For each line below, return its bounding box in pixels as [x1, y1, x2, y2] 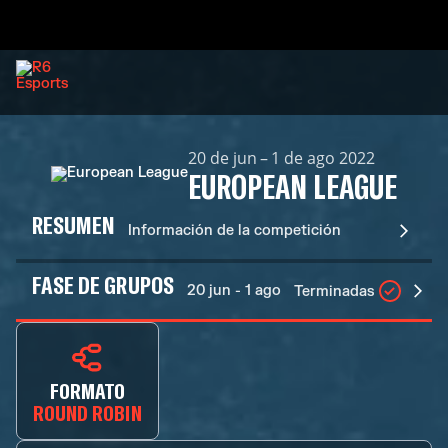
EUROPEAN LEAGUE [188, 167, 397, 205]
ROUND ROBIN [33, 399, 142, 425]
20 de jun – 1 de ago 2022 [188, 147, 376, 169]
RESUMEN [32, 210, 116, 239]
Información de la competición [128, 222, 342, 239]
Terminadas [293, 282, 374, 300]
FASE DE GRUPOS [32, 270, 174, 299]
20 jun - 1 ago [186, 282, 281, 299]
